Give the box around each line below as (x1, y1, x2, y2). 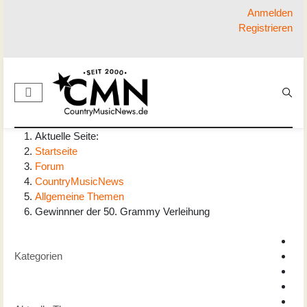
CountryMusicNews (35, 175, 124, 188)
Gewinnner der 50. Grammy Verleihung (35, 206, 210, 218)
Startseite (35, 145, 77, 158)
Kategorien (14, 250, 62, 262)
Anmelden (247, 7, 293, 19)
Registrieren (238, 22, 293, 34)
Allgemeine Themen (35, 191, 124, 203)
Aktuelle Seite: (35, 130, 104, 143)
